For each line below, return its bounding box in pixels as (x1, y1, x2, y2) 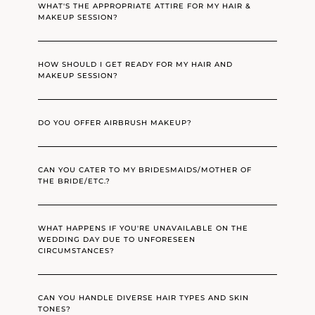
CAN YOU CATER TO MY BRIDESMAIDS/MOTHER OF (38, 165, 252, 175)
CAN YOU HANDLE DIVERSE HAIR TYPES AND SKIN (38, 293, 250, 303)
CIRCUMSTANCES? (38, 246, 115, 256)
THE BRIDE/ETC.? (38, 176, 111, 186)
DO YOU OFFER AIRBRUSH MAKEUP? (38, 118, 193, 128)
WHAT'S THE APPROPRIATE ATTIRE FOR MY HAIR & (38, 1, 252, 11)
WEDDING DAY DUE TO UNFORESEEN (38, 235, 196, 245)
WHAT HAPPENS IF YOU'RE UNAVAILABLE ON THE (38, 224, 249, 233)
